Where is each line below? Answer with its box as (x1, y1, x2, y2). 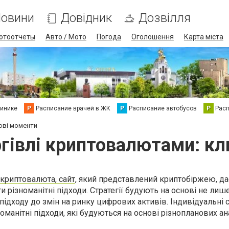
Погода (96, 33, 121, 41)
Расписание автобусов (129, 105, 197, 112)
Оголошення (131, 33, 174, 41)
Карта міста (184, 33, 223, 41)
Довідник (60, 11, 112, 25)
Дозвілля (138, 11, 191, 25)
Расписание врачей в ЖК (36, 105, 110, 112)
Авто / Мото (45, 33, 86, 41)
